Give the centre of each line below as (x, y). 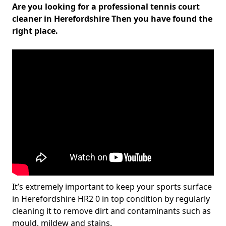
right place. (35, 31)
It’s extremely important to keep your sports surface (112, 187)
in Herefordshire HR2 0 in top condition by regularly (111, 199)
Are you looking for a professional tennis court (106, 7)
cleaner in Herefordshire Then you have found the (112, 19)
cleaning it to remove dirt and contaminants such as (111, 211)
